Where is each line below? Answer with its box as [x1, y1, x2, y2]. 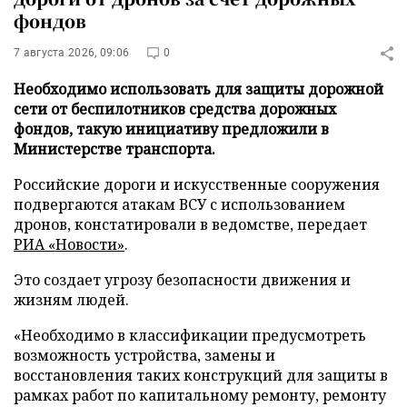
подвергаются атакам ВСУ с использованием [14, 194, 345, 214]
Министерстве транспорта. [14, 139, 215, 159]
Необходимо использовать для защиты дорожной [14, 79, 383, 99]
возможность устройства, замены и [14, 345, 275, 365]
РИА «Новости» [14, 234, 124, 254]
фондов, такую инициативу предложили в [14, 119, 329, 139]
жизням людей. [14, 290, 129, 310]
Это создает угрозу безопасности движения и [14, 270, 351, 290]
